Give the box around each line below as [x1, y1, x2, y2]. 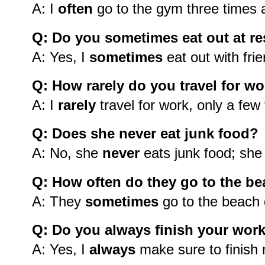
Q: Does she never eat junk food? [32, 125, 258, 142]
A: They [32, 193, 85, 209]
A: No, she [32, 145, 102, 161]
